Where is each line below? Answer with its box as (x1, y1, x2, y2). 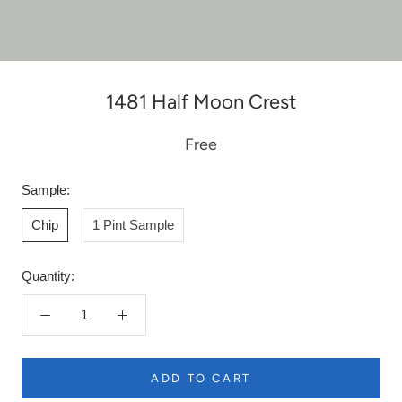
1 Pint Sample (92, 216, 174, 232)
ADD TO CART (151, 371, 251, 385)
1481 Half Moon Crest (106, 89, 296, 114)
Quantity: (22, 267, 74, 284)
